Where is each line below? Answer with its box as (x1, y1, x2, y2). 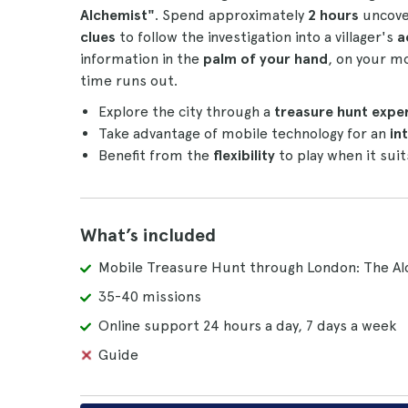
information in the (80, 50, 199, 67)
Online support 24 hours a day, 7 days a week (98, 317, 396, 334)
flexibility (213, 147, 279, 164)
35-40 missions (98, 288, 201, 305)
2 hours (308, 6, 359, 24)
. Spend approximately (155, 6, 308, 24)
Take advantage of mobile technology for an (98, 125, 386, 142)
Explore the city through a (98, 103, 274, 120)
